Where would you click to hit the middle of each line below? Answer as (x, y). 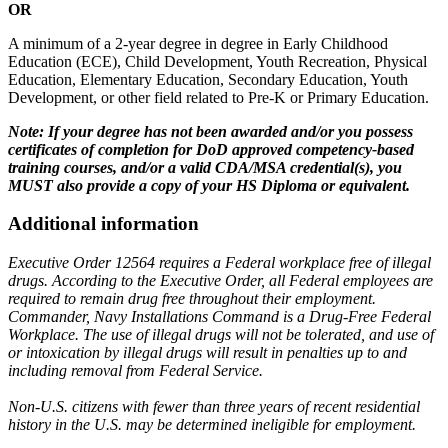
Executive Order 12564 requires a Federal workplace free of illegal (219, 262)
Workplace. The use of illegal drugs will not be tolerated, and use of (221, 334)
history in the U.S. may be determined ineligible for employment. (212, 424)
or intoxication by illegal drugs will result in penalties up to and (207, 352)
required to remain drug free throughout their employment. (192, 298)
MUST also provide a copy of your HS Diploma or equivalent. (209, 185)
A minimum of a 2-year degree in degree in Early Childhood (198, 43)
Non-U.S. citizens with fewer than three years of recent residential (214, 406)
